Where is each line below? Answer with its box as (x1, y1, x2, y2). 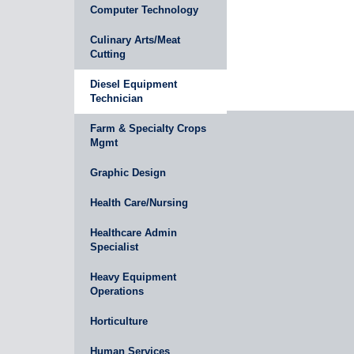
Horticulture (90, 315, 149, 327)
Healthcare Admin (90, 227, 178, 239)
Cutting (90, 48, 126, 60)
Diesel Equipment (90, 78, 178, 90)
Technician (90, 92, 144, 104)
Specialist (90, 241, 139, 253)
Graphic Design (90, 167, 167, 179)
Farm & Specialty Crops (90, 122, 207, 134)
